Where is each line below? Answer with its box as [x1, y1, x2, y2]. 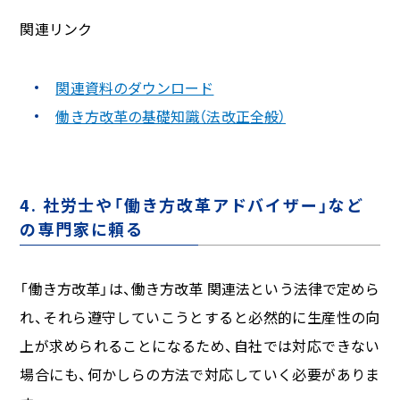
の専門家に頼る [20, 217, 145, 241]
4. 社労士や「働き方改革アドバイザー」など [20, 193, 365, 217]
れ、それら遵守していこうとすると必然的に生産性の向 [20, 306, 380, 328]
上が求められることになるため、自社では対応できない [20, 335, 380, 356]
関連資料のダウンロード [55, 77, 214, 98]
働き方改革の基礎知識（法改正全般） [55, 105, 287, 127]
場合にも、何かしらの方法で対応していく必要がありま [20, 363, 380, 385]
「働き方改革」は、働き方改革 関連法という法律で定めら [20, 278, 380, 299]
